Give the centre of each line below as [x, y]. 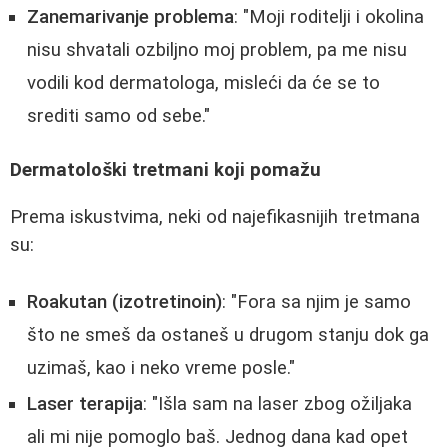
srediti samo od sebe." [118, 115]
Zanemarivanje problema [130, 16]
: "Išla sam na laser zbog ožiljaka [277, 403]
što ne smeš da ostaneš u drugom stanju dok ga [228, 334]
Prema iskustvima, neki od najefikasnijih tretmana [215, 216]
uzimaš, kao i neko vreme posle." [161, 367]
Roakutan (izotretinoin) [124, 301]
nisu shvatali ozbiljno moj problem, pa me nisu [217, 49]
